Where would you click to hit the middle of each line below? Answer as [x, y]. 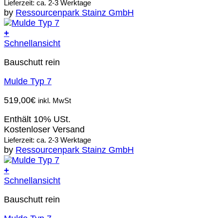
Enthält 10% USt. [37, 119]
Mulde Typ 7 [28, 82]
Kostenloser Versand [44, 130]
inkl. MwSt [54, 101]
